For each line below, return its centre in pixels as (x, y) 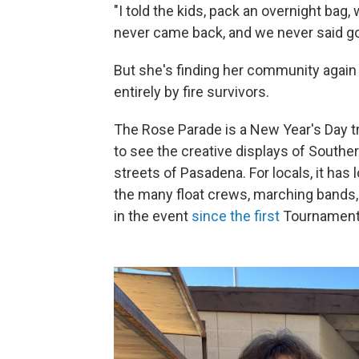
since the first (236, 216)
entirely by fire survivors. (192, 92)
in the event (153, 216)
